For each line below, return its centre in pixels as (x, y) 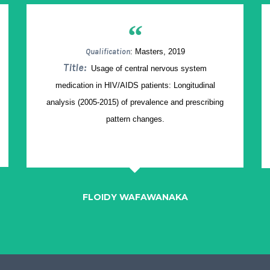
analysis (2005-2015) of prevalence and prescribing (135, 102)
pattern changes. (135, 119)
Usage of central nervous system (148, 69)
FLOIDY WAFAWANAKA (135, 197)
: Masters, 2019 (157, 52)
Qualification (108, 52)
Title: (76, 68)
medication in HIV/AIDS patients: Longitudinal (135, 86)
